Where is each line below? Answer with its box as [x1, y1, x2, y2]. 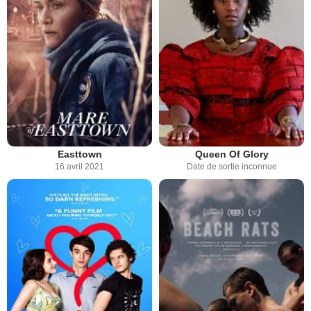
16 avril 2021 [55, 162, 104, 171]
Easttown [57, 149, 102, 160]
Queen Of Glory [194, 149, 269, 160]
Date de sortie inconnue [186, 162, 277, 171]
